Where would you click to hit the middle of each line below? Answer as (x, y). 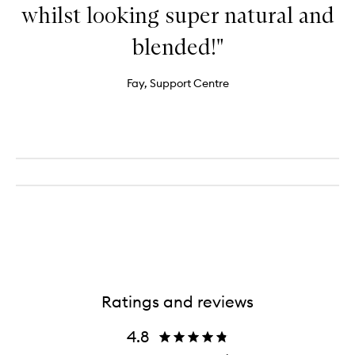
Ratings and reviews (177, 302)
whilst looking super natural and (177, 15)
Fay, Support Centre (177, 84)
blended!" (177, 47)
